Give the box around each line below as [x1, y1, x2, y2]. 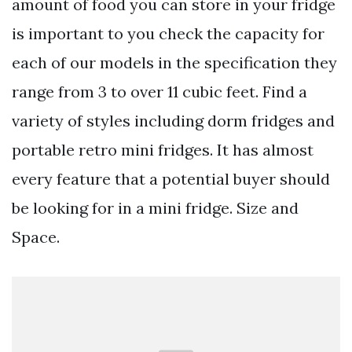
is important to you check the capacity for [12, 24, 324, 44]
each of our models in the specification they [12, 53, 337, 73]
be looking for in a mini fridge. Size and [12, 198, 299, 218]
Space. [12, 227, 60, 247]
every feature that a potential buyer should [12, 169, 330, 189]
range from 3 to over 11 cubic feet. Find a [12, 82, 307, 102]
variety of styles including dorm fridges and [12, 111, 335, 131]
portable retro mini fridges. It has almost [12, 140, 313, 160]
